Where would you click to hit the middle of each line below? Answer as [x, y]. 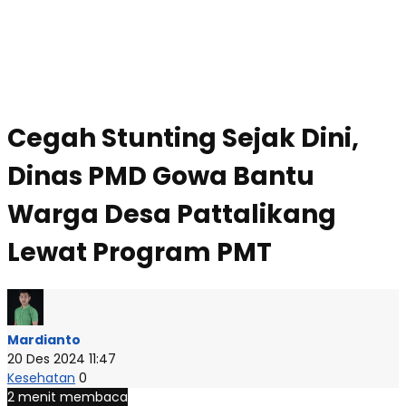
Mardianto [44, 339]
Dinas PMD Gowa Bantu [161, 176]
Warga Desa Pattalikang [172, 214]
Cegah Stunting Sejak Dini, [183, 138]
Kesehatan [41, 377]
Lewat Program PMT [140, 252]
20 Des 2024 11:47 [62, 358]
